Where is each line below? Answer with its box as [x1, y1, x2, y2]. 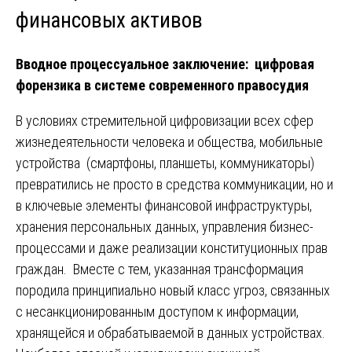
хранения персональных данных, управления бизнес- [16, 218, 313, 236]
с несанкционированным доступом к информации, [16, 303, 299, 321]
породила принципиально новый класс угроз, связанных [16, 282, 330, 299]
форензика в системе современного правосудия [16, 77, 309, 94]
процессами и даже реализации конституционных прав [16, 240, 328, 257]
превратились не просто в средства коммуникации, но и [16, 176, 333, 193]
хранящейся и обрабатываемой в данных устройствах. [16, 324, 328, 342]
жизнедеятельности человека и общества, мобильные [16, 134, 323, 151]
